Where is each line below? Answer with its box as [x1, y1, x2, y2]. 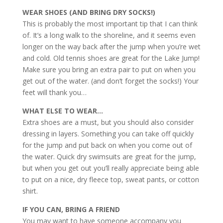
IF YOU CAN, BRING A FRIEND [22, 205, 120, 214]
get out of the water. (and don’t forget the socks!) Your [22, 76, 199, 86]
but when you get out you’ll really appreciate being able [22, 163, 199, 173]
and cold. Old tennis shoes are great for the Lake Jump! [22, 53, 200, 63]
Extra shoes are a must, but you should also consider [22, 117, 194, 127]
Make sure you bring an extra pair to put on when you [22, 65, 196, 74]
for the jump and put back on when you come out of [22, 140, 192, 150]
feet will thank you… [22, 88, 87, 97]
